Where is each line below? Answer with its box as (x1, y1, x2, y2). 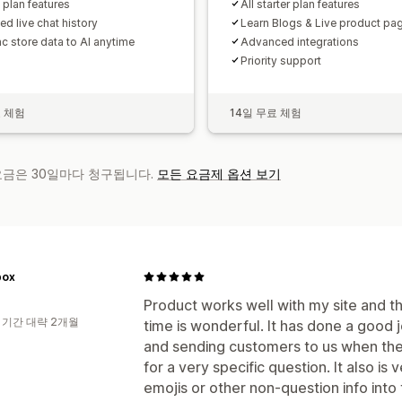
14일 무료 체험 (230, 105, 301, 119)
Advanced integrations (240, 34, 359, 48)
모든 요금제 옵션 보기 (157, 165, 281, 181)
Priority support (240, 53, 321, 67)
